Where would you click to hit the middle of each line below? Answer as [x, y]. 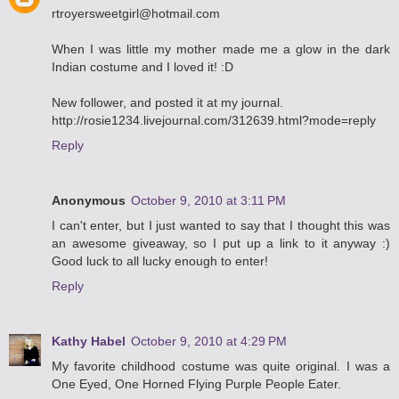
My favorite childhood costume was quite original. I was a [221, 366]
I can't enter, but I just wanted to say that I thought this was [221, 225]
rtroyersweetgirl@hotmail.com [136, 13]
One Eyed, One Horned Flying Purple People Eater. [196, 383]
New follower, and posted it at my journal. [167, 102]
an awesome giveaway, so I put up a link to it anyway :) [221, 243]
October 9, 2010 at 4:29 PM [209, 341]
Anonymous [89, 200]
